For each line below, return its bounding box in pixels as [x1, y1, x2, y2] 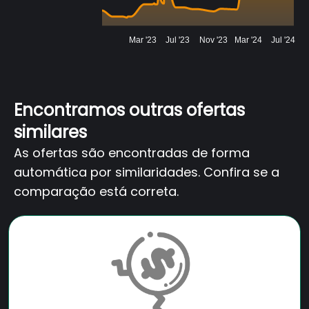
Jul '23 [166, 35, 190, 46]
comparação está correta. [14, 183, 179, 201]
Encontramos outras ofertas [14, 99, 245, 122]
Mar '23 [128, 35, 157, 46]
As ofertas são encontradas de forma [14, 144, 250, 162]
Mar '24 [234, 35, 262, 46]
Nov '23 [199, 35, 228, 46]
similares [14, 121, 87, 144]
